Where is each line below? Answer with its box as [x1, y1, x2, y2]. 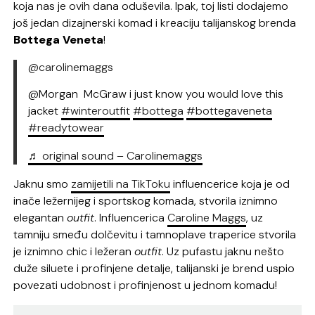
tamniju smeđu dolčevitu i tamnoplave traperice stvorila [13, 227, 297, 243]
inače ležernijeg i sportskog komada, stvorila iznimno [13, 193, 278, 209]
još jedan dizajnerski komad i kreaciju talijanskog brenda [13, 15, 297, 31]
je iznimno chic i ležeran [13, 244, 135, 259]
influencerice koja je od [170, 176, 290, 192]
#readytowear [28, 120, 105, 136]
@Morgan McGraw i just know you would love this [28, 86, 284, 102]
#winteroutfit [61, 103, 131, 119]
